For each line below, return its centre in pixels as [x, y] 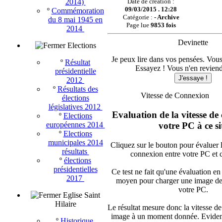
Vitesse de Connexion [175, 96]
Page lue [138, 25]
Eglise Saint [82, 195]
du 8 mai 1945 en [75, 20]
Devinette [193, 43]
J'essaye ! [193, 78]
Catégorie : [138, 17]
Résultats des [78, 89]
